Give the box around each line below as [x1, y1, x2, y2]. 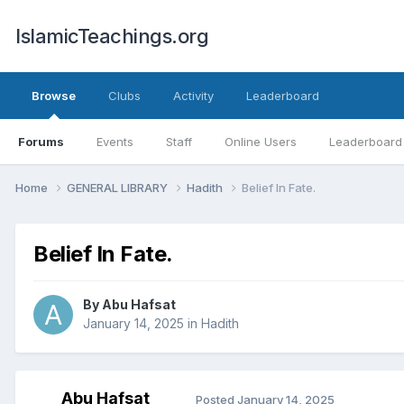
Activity [173, 88, 214, 103]
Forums [18, 134, 64, 149]
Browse [32, 88, 76, 103]
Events [96, 134, 133, 149]
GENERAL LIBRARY [67, 179, 170, 195]
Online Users [225, 134, 297, 149]
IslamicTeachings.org [15, 24, 208, 48]
